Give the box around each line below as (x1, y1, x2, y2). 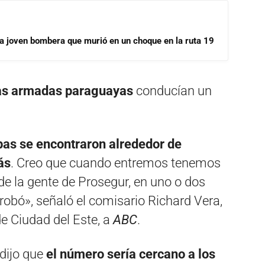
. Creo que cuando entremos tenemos (11, 156, 221, 170)
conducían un (133, 83, 212, 98)
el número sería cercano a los (46, 247, 215, 261)
